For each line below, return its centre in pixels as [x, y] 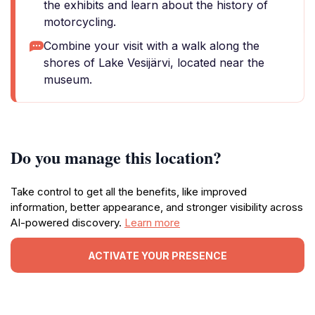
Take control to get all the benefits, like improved [129, 192]
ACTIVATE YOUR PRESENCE [157, 255]
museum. [68, 79]
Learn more [152, 223]
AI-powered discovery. [67, 223]
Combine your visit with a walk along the [152, 46]
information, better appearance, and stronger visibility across [157, 207]
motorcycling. [80, 22]
